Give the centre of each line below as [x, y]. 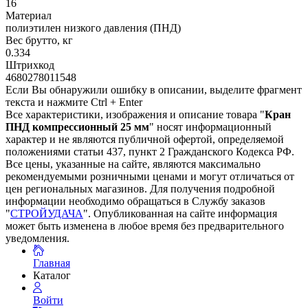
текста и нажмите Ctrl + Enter [74, 102]
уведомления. [37, 239]
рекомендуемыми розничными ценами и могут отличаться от [150, 177]
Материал [29, 16]
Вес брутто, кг [39, 41]
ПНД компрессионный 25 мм [77, 127]
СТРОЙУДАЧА [47, 214]
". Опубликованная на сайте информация [180, 214]
